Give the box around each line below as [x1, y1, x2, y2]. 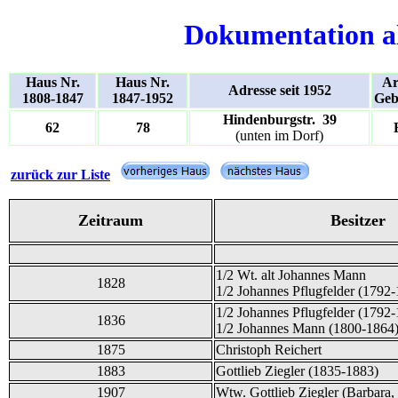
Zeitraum [78, 211, 143, 229]
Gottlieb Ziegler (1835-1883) [216, 362, 378, 378]
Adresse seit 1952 [227, 82, 331, 98]
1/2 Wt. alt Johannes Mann [216, 267, 366, 283]
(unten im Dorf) [235, 127, 323, 143]
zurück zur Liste [11, 166, 110, 182]
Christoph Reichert [216, 341, 322, 357]
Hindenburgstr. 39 [222, 111, 337, 127]
